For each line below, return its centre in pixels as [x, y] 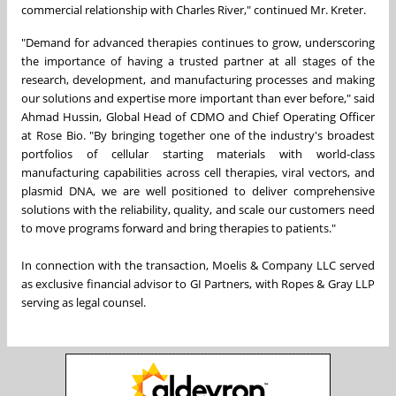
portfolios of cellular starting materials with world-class [198, 153]
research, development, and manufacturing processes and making [198, 79]
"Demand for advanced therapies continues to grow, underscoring [198, 42]
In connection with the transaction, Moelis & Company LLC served [198, 265]
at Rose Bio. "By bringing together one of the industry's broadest [198, 135]
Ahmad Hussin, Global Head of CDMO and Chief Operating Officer [198, 116]
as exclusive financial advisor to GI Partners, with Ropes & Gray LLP [198, 283]
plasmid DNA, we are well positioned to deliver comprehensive [198, 190]
